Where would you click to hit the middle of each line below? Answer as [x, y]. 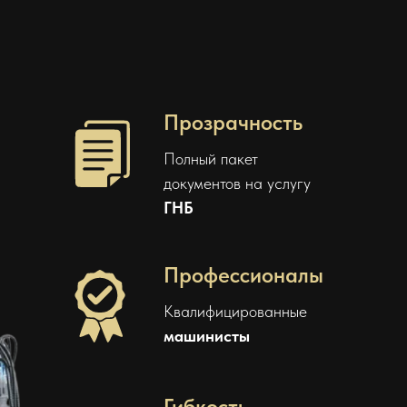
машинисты [207, 335]
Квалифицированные [235, 311]
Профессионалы [243, 274]
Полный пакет [211, 158]
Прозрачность [233, 122]
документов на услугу [237, 183]
